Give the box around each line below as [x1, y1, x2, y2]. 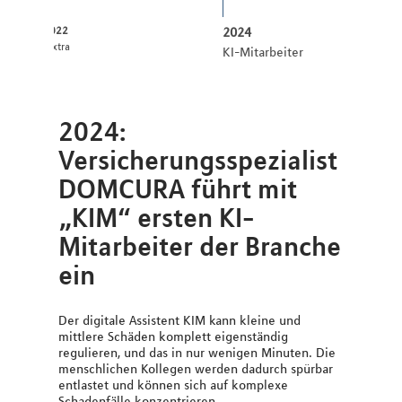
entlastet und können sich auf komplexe [58, 377, 288, 394]
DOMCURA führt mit [58, 171, 297, 205]
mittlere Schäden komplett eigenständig [58, 328, 288, 345]
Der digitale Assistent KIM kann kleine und [58, 312, 301, 329]
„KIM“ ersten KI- [58, 200, 255, 233]
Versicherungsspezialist [58, 143, 337, 176]
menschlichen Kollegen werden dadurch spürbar [58, 361, 333, 378]
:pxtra [43, 39, 70, 53]
